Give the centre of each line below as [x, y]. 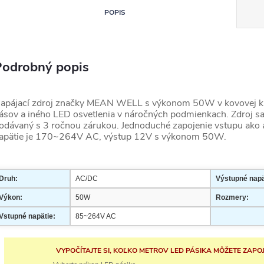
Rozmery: [232, 197]
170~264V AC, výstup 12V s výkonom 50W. [131, 137]
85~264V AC [96, 216]
